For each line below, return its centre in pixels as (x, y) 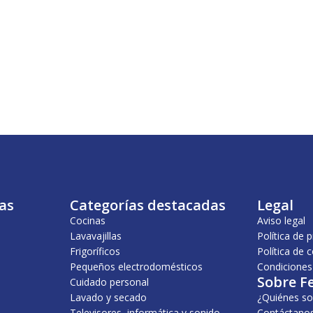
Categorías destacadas (147, 205)
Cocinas (87, 220)
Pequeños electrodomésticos (136, 267)
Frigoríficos (95, 251)
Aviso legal (282, 220)
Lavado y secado (108, 297)
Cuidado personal (109, 282)
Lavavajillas (95, 236)
